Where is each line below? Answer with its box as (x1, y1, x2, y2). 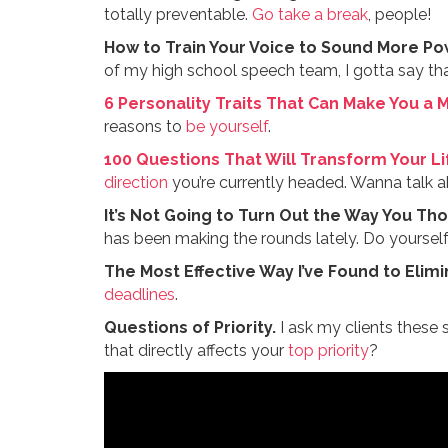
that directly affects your (103, 341, 288, 361)
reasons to (103, 117, 186, 137)
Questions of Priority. (103, 318, 276, 338)
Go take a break (251, 5, 368, 25)
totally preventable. (103, 5, 252, 25)
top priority (287, 341, 369, 361)
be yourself (185, 117, 268, 137)
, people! (367, 5, 431, 25)
